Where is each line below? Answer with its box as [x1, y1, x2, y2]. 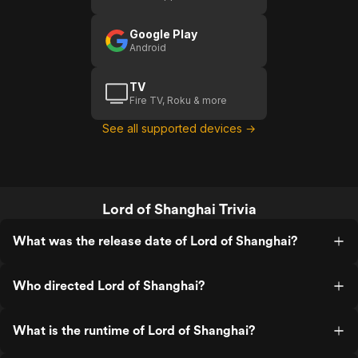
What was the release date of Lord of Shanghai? [13, 233, 297, 249]
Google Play [129, 27, 197, 41]
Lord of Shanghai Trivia [101, 201, 257, 217]
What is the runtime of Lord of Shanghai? [13, 323, 255, 338]
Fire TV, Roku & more [129, 94, 227, 106]
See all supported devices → [102, 121, 256, 135]
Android [129, 42, 166, 54]
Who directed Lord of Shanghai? [13, 278, 205, 293]
